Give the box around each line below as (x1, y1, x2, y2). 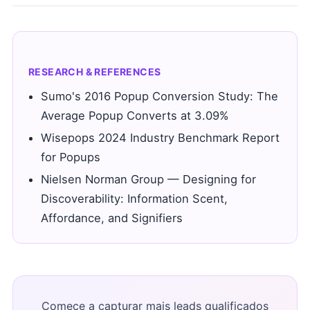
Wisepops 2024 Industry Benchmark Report (41, 131, 280, 145)
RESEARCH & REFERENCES (28, 66, 161, 77)
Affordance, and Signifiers (41, 211, 183, 225)
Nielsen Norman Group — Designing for (41, 172, 256, 186)
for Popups (41, 150, 100, 164)
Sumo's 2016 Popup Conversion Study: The (41, 89, 278, 103)
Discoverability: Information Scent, (41, 192, 228, 206)
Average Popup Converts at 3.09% (41, 109, 228, 122)
